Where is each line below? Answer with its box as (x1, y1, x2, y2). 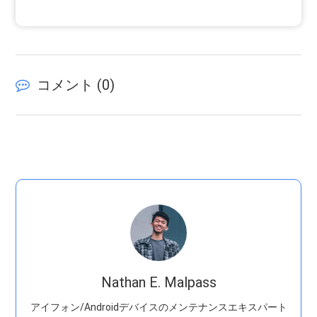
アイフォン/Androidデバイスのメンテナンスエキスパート (30, 301, 287, 313)
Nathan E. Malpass (100, 273, 217, 291)
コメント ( (37, 76, 103, 93)
